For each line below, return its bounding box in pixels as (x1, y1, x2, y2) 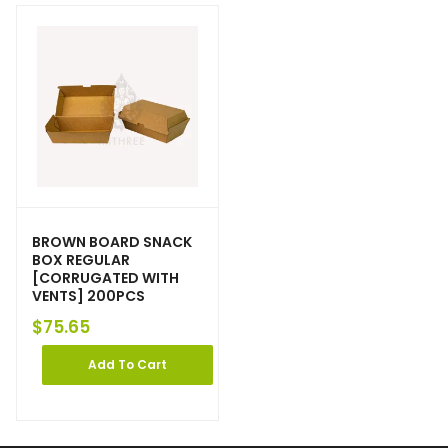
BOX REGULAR (32, 250, 130, 271)
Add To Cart (88, 356, 167, 374)
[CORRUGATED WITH (32, 268, 179, 289)
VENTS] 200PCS (32, 286, 145, 307)
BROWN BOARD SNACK (32, 232, 192, 253)
